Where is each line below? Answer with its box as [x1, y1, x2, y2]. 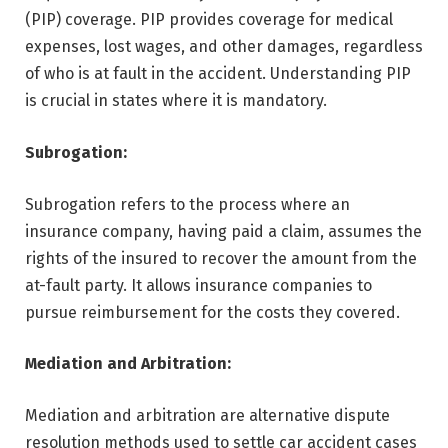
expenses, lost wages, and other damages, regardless [25, 37, 423, 57]
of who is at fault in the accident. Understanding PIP [25, 64, 411, 84]
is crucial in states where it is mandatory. [25, 91, 327, 111]
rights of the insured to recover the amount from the [25, 248, 417, 268]
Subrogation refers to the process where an [25, 194, 350, 214]
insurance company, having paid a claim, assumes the [25, 221, 422, 241]
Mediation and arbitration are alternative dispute [25, 405, 390, 425]
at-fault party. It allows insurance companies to [25, 275, 372, 295]
